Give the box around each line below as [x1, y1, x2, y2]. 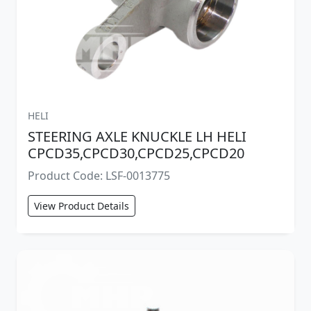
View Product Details [34, 199, 129, 212]
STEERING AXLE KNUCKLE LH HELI [28, 126, 246, 146]
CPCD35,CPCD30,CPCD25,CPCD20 [28, 143, 244, 162]
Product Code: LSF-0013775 [28, 167, 170, 183]
